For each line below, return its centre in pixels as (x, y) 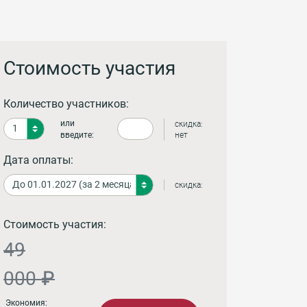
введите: (77, 135)
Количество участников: (66, 103)
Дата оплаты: (38, 160)
